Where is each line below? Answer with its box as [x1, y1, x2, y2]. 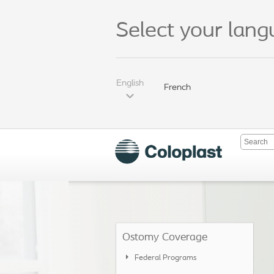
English [116, 79, 144, 88]
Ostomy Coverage [122, 232, 207, 243]
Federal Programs [135, 254, 196, 262]
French [164, 83, 191, 92]
